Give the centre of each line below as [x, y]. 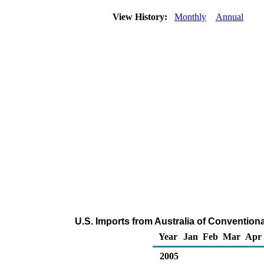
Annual [230, 17]
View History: [141, 17]
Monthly [190, 17]
